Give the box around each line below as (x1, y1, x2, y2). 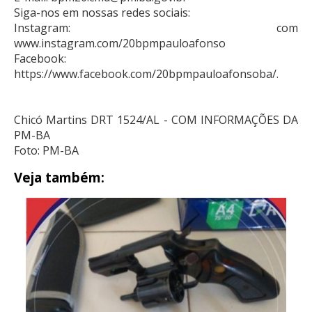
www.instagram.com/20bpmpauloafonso (14, 35, 226, 51)
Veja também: (14, 168, 104, 186)
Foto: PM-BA (14, 142, 79, 158)
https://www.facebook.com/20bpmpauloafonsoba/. (14, 65, 279, 81)
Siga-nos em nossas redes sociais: (14, 4, 190, 20)
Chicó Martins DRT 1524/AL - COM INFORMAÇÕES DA (14, 111, 298, 127)
